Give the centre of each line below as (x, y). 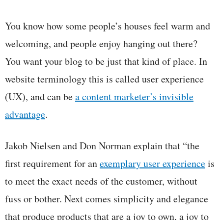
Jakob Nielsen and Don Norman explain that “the (102, 145)
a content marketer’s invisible (134, 96)
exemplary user (131, 163)
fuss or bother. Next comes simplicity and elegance (107, 198)
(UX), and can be (40, 96)
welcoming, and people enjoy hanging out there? (101, 43)
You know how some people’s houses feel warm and (108, 26)
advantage (25, 114)
